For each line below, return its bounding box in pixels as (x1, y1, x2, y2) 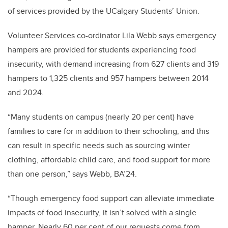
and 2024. (8, 86, 44, 98)
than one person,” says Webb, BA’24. (8, 167, 139, 180)
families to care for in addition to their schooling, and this (8, 125, 209, 137)
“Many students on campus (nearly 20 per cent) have (8, 110, 194, 123)
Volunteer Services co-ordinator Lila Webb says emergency (8, 29, 216, 41)
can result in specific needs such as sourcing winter (8, 139, 190, 151)
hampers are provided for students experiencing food (8, 43, 196, 55)
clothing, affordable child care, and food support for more (8, 153, 210, 165)
